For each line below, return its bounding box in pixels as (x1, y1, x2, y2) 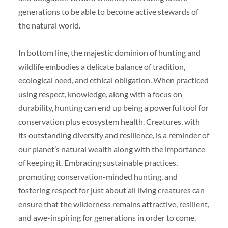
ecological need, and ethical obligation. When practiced (18, 75, 209, 85)
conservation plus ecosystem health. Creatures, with (18, 116, 200, 126)
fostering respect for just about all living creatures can (18, 185, 205, 195)
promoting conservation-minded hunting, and (18, 171, 178, 181)
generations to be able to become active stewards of (18, 6, 198, 16)
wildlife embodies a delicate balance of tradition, (18, 61, 185, 71)
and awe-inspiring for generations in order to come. (18, 212, 196, 222)
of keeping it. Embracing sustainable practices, (18, 157, 178, 167)
